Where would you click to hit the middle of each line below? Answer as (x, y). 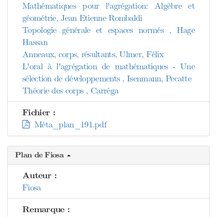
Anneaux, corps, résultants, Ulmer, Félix (93, 54)
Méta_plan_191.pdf (68, 124)
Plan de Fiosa (41, 155)
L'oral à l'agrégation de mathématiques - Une (108, 66)
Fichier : (39, 113)
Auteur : (40, 176)
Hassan (35, 42)
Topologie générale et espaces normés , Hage (108, 30)
